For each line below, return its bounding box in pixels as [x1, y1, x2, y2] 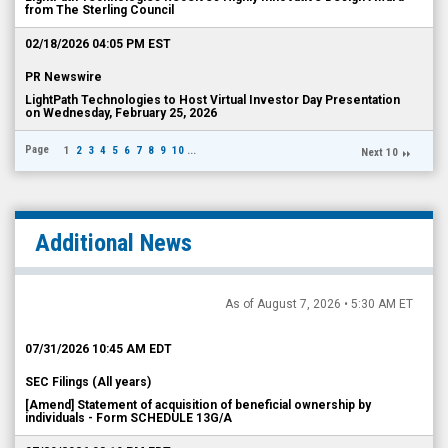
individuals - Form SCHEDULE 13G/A [25, 411, 232, 425]
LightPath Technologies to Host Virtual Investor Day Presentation [25, 93, 400, 107]
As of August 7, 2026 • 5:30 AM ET [225, 297, 413, 311]
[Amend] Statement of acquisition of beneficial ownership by [25, 398, 371, 412]
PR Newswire [25, 70, 102, 84]
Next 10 [361, 146, 398, 159]
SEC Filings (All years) [25, 375, 151, 389]
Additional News [35, 229, 192, 257]
